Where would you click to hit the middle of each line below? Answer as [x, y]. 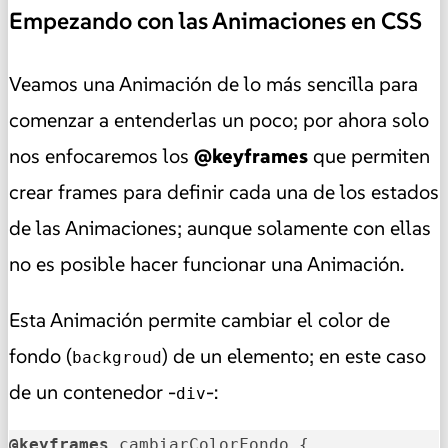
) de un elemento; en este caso [294, 355]
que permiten [369, 155]
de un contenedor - [92, 391]
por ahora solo [366, 119]
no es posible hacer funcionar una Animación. [206, 263]
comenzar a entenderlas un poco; [156, 119]
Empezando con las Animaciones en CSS [215, 21]
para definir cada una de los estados [278, 191]
